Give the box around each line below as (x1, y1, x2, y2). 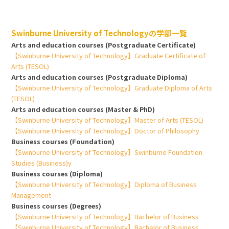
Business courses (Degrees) (11, 201, 102, 211)
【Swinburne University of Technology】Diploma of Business (11, 179, 197, 190)
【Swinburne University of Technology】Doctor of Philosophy (11, 126, 200, 136)
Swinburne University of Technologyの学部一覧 (11, 28, 188, 39)
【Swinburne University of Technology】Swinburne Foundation (11, 147, 203, 157)
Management (11, 190, 52, 200)
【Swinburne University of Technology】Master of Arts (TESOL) (11, 115, 204, 125)
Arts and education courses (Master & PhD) (11, 104, 155, 114)
